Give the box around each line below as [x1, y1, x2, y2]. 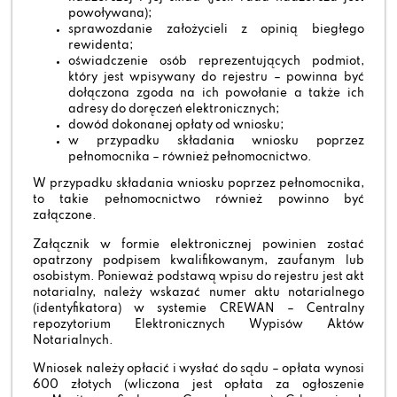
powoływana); [68, 8, 152, 20]
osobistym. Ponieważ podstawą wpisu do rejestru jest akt [33, 270, 364, 283]
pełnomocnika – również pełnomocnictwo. [68, 152, 313, 164]
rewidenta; [68, 40, 134, 52]
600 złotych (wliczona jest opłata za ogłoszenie [33, 379, 364, 392]
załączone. [33, 210, 97, 222]
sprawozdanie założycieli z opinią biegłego [68, 24, 364, 36]
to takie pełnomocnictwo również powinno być [33, 194, 364, 206]
